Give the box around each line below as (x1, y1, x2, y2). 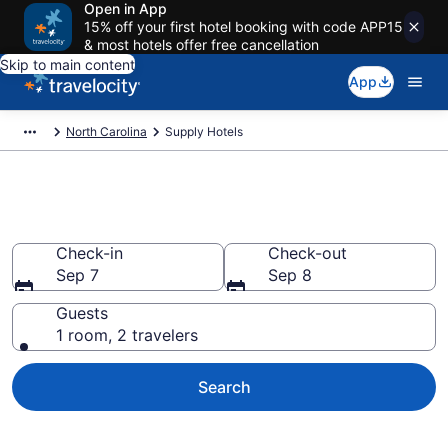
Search (197, 377, 251, 397)
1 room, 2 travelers (56, 325, 198, 345)
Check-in (56, 243, 123, 263)
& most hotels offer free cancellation (84, 36, 319, 53)
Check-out (268, 243, 347, 263)
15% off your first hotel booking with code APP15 (84, 18, 403, 35)
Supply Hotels (165, 124, 243, 139)
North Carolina (66, 124, 147, 139)
